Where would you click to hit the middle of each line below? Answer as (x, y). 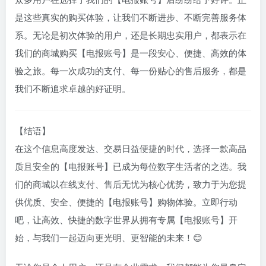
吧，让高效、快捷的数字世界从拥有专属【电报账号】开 (126, 221)
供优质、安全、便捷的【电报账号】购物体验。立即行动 (126, 203)
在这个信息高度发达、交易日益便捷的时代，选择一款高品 (131, 149)
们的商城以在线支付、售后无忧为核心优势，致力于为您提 (131, 185)
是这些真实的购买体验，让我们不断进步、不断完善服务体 (131, 18)
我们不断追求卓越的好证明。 (73, 89)
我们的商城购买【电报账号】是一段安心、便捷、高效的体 (131, 54)
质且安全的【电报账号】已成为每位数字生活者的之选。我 (131, 167)
